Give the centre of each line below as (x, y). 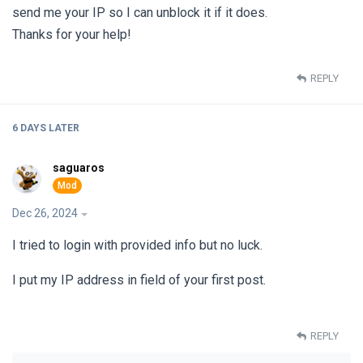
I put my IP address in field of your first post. (139, 280)
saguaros (79, 168)
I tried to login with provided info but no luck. (137, 246)
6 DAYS (29, 128)
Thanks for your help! (72, 34)
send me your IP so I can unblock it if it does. (140, 12)
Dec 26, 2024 (45, 214)
